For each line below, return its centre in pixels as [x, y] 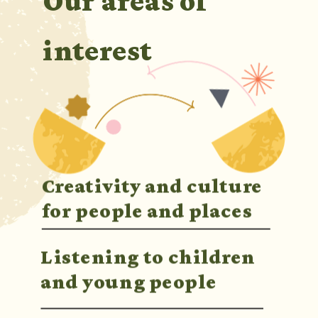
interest [98, 50]
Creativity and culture [152, 185]
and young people [129, 281]
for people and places [147, 210]
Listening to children [148, 257]
